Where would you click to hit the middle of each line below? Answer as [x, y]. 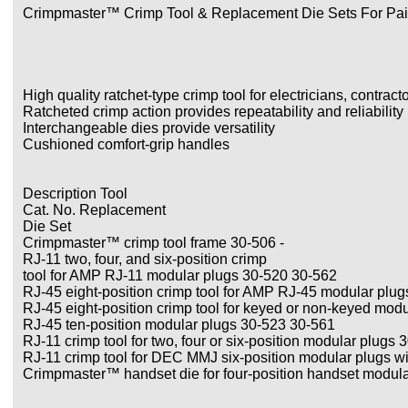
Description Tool [75, 194]
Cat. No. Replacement [94, 210]
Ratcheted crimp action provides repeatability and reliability [213, 112]
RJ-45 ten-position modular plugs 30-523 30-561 [179, 325]
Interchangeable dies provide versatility [149, 128]
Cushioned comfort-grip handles [126, 144]
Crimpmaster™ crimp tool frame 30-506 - [153, 243]
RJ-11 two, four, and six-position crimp [145, 259]
